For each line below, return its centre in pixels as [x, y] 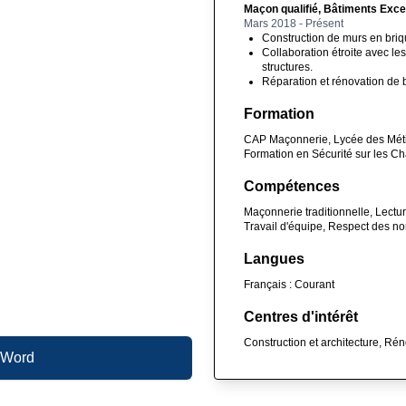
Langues [274, 258]
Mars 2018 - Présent [294, 23]
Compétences [292, 186]
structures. [287, 67]
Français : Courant [289, 284]
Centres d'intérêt [301, 316]
